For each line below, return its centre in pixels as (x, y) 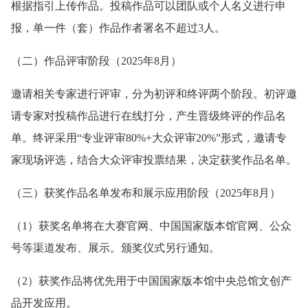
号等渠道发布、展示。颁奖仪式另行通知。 (115, 247)
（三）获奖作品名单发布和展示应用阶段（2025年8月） (146, 192)
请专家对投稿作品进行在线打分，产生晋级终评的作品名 (148, 115)
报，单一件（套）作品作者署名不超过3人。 (118, 27)
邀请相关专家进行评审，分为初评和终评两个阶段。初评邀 (154, 93)
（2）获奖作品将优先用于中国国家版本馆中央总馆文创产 (151, 280)
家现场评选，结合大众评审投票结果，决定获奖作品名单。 (154, 159)
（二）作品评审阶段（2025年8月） (96, 60)
